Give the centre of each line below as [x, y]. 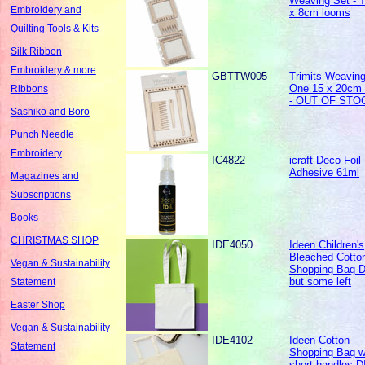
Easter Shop [37, 304]
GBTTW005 [240, 77]
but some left [321, 282]
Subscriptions [40, 194]
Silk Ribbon [36, 51]
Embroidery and [46, 9]
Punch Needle [42, 134]
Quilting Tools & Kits [54, 28]
